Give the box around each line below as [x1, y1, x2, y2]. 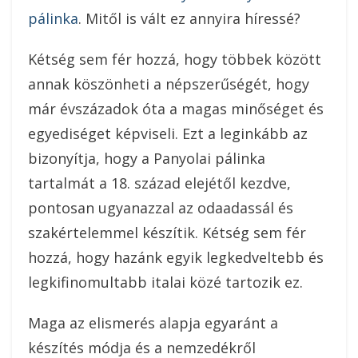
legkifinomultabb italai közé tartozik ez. [28, 272, 303, 292]
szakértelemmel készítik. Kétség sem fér [28, 223, 306, 243]
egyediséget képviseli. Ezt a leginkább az [28, 124, 308, 144]
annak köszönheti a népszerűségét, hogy [28, 74, 309, 94]
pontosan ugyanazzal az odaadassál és [28, 198, 293, 218]
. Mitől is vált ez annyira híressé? [78, 9, 300, 29]
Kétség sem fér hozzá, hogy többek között [28, 50, 321, 70]
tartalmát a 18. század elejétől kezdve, [28, 173, 291, 193]
